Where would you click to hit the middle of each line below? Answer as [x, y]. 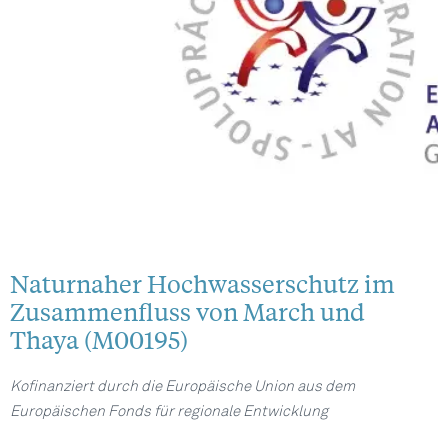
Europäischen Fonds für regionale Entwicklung [169, 411]
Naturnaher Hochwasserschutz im [202, 283]
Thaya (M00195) [99, 339]
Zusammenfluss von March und [187, 311]
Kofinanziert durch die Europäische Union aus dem [182, 386]
